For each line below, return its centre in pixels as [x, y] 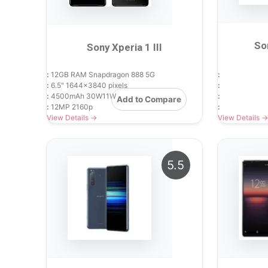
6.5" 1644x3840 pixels [88, 85]
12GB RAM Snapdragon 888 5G [102, 74]
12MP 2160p [71, 106]
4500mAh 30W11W [83, 96]
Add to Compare [149, 99]
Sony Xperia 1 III [124, 47]
